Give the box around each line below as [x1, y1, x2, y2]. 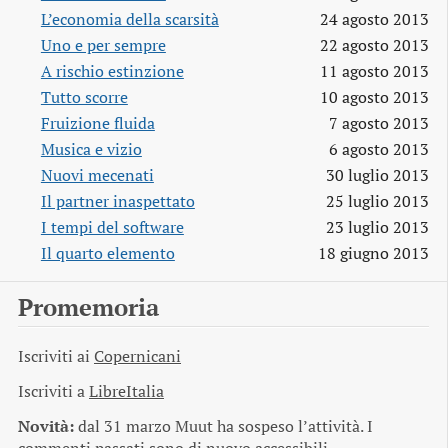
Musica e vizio [40, 138, 142, 160]
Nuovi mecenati [40, 164, 154, 186]
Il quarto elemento [40, 242, 175, 264]
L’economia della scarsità [40, 8, 219, 30]
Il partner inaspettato [40, 190, 195, 212]
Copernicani [94, 346, 181, 368]
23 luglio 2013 [326, 216, 429, 238]
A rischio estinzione [40, 60, 184, 82]
